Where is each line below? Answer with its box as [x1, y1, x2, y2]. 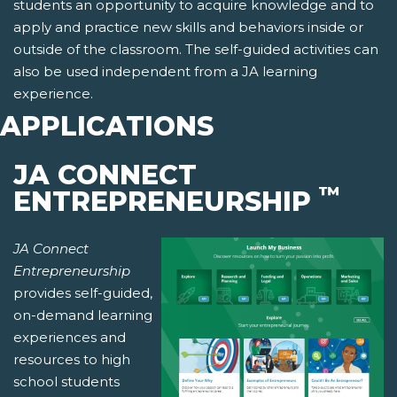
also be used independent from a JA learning [13, 63, 317, 81]
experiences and [13, 329, 126, 346]
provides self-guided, [13, 284, 152, 302]
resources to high [13, 351, 130, 369]
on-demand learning [13, 307, 152, 324]
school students [13, 373, 120, 391]
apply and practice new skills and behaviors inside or [13, 19, 363, 36]
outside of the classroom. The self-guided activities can [13, 41, 378, 58]
